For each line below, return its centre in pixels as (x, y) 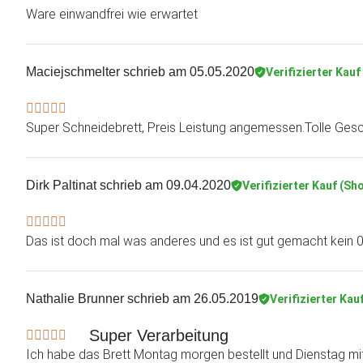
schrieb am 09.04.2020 (164, 186)
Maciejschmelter (73, 72)
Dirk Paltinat (61, 186)
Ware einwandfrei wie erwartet (112, 15)
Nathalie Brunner (75, 299)
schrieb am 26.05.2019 (191, 299)
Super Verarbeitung (159, 336)
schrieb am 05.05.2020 (187, 72)
